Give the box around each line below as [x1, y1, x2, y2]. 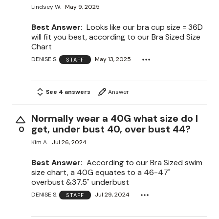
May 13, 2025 [95, 55, 131, 64]
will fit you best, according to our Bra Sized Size [31, 31, 200, 42]
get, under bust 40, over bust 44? [31, 122, 191, 135]
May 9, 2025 [65, 3, 100, 11]
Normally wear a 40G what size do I [31, 111, 198, 125]
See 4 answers [46, 88, 90, 96]
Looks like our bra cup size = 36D [87, 22, 203, 32]
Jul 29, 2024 [95, 191, 130, 199]
